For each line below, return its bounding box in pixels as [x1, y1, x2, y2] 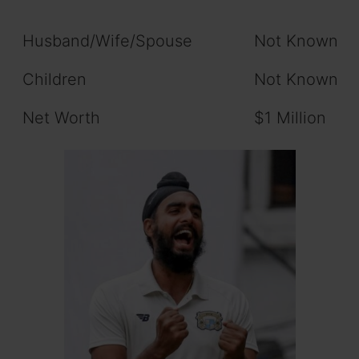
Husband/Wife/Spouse [22, 31, 192, 51]
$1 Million [254, 108, 326, 128]
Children [22, 70, 87, 90]
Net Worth [22, 108, 100, 128]
